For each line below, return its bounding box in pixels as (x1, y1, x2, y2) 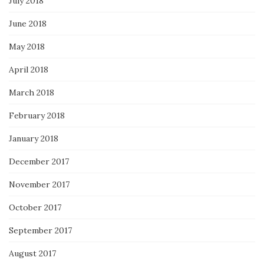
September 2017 (9, 225, 72, 236)
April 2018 (9, 64, 48, 75)
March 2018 (9, 87, 54, 98)
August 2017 (9, 248, 56, 259)
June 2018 (9, 18, 47, 29)
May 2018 (9, 41, 45, 52)
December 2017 (9, 156, 69, 167)
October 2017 (9, 202, 61, 213)
